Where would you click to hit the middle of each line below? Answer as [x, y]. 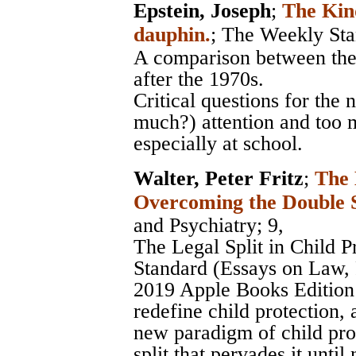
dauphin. [172, 34]
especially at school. [218, 143]
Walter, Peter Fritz [219, 178]
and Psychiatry [195, 225]
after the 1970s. [199, 79]
